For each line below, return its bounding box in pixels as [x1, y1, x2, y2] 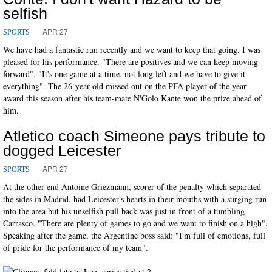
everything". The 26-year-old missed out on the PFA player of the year [3, 80, 246, 92]
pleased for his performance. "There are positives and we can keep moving [3, 55, 258, 67]
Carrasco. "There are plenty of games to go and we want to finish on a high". [3, 217, 268, 229]
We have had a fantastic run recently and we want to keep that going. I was [3, 43, 260, 55]
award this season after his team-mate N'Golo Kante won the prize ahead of [3, 92, 262, 104]
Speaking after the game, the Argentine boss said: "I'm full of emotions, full [3, 229, 265, 241]
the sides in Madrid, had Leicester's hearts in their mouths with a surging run [3, 192, 267, 205]
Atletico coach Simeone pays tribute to [3, 127, 265, 144]
